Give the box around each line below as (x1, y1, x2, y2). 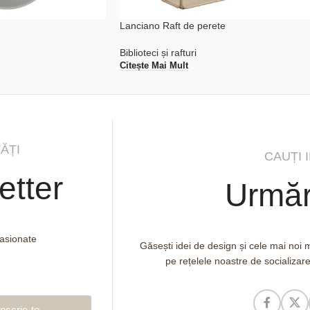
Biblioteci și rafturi (120, 47, 197, 59)
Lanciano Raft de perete (120, 20, 226, 32)
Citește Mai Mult (120, 60, 188, 71)
